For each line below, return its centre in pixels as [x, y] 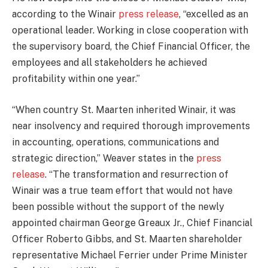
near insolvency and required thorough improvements [131, 126]
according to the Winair [65, 14]
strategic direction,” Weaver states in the [104, 158]
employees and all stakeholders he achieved [109, 63]
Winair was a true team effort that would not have [122, 190]
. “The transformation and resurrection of [137, 174]
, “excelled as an [214, 14]
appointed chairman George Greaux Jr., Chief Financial [132, 223]
